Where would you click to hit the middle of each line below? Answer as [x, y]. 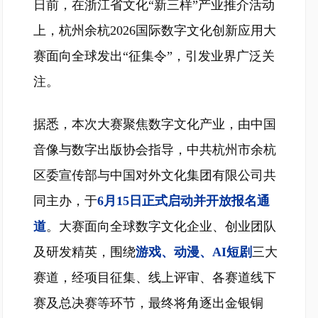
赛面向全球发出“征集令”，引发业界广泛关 [154, 56]
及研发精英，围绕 [84, 252]
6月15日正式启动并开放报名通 [183, 201]
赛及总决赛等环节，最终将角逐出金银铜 [148, 303]
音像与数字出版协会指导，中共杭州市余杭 [155, 150]
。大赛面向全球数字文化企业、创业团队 [161, 226]
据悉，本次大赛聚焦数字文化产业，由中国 [155, 124]
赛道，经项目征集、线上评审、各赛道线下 [155, 278]
